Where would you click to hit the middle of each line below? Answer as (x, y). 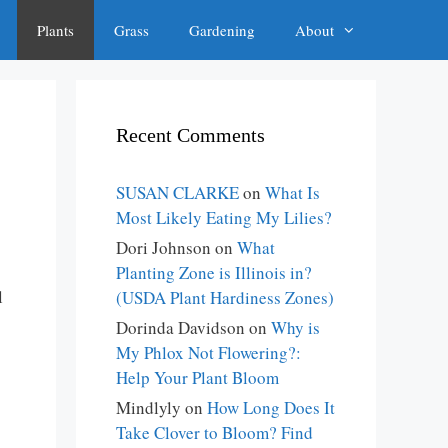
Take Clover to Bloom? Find (214, 432)
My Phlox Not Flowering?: (208, 352)
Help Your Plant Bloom (197, 377)
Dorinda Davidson (180, 327)
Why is (295, 327)
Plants (55, 30)
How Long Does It (271, 407)
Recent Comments (190, 135)
